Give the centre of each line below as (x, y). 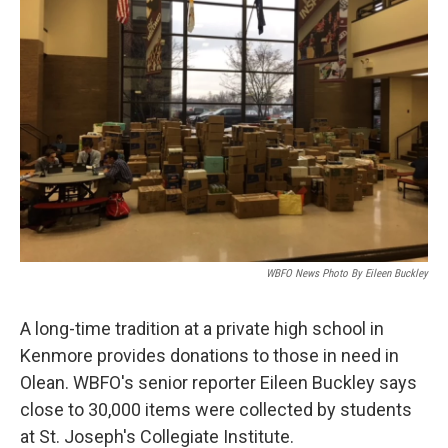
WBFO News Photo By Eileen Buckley (347, 273)
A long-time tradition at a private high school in (202, 328)
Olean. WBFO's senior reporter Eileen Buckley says (218, 382)
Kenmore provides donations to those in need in (209, 355)
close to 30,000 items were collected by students (216, 409)
